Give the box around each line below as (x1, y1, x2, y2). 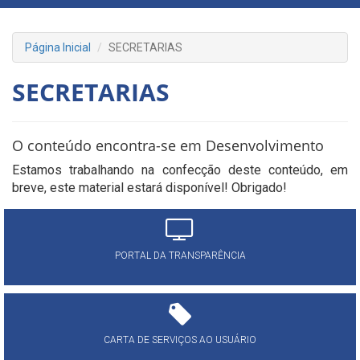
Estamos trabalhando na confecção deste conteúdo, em (12, 162, 348, 178)
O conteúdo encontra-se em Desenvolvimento (12, 136, 324, 155)
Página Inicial (25, 41, 91, 54)
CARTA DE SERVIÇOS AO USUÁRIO (104, 334, 256, 346)
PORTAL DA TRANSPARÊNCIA (114, 250, 246, 261)
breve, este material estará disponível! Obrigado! (12, 180, 287, 195)
